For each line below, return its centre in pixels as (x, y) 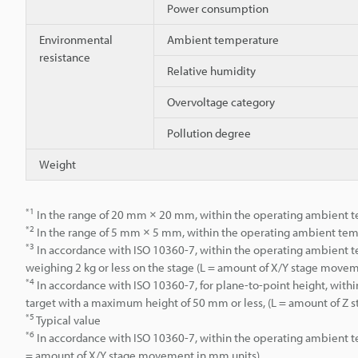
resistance (65, 57)
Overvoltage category (221, 101)
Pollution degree (209, 133)
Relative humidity (211, 70)
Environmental (76, 39)
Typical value (68, 320)
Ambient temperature (223, 39)
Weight (58, 164)
